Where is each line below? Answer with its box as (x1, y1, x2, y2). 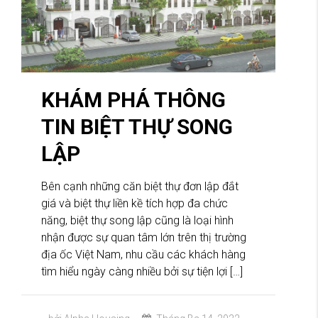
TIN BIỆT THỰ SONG (41, 114, 233, 140)
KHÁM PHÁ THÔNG (41, 87, 226, 113)
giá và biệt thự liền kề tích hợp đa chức (41, 197, 228, 211)
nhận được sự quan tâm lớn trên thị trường (41, 231, 246, 245)
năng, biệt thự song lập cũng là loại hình (41, 214, 234, 228)
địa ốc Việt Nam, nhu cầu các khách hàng (41, 248, 246, 262)
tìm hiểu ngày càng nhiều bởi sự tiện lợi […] (41, 265, 243, 279)
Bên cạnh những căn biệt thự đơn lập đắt (41, 180, 238, 194)
